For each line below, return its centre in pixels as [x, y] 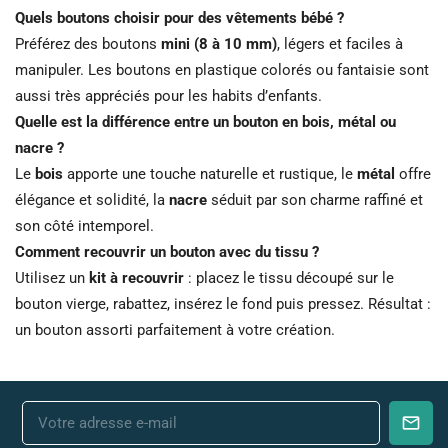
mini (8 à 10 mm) [219, 44]
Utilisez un [52, 278]
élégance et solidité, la [92, 200]
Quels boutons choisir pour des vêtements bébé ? [179, 18]
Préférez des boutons [88, 44]
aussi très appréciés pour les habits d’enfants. [168, 96]
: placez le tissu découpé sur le [289, 278]
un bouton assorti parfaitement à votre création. [175, 330]
